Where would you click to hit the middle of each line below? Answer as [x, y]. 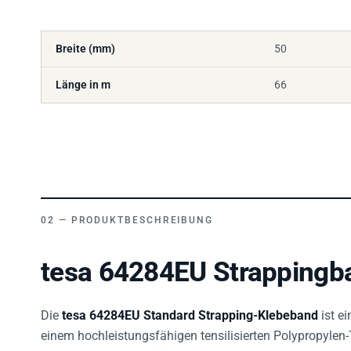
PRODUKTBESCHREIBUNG [142, 221]
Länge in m [83, 85]
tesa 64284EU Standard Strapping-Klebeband [190, 316]
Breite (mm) [85, 49]
